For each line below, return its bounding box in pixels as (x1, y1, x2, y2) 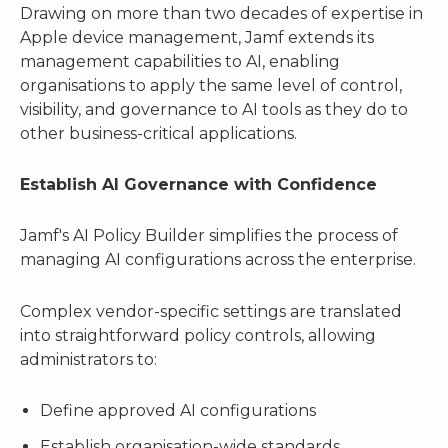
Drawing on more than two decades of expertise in (20, 4, 423, 24)
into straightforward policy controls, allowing (20, 325, 376, 345)
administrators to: (20, 349, 157, 369)
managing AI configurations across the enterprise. (20, 250, 416, 270)
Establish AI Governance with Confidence (20, 175, 377, 195)
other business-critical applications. (20, 124, 297, 144)
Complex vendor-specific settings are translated (20, 301, 402, 321)
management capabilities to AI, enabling (20, 52, 340, 72)
